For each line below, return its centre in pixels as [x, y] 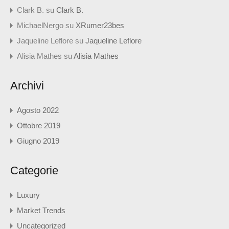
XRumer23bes [100, 25]
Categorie [34, 170]
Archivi [27, 86]
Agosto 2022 [38, 110]
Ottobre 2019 [39, 125]
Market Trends [41, 210]
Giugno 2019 [38, 141]
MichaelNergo [40, 25]
